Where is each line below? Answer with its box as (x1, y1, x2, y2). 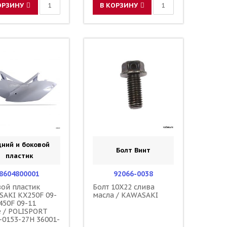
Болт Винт (116, 145, 151, 155)
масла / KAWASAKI (93, 190, 159, 200)
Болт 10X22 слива (93, 182, 155, 192)
